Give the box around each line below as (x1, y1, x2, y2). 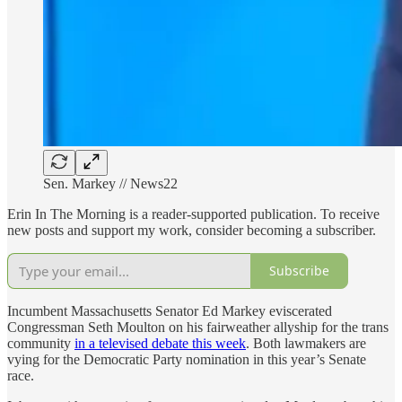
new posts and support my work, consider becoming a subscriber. (7, 222, 376, 238)
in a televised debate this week (74, 335, 246, 351)
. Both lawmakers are (246, 335, 366, 351)
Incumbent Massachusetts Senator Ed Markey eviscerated (7, 302, 332, 319)
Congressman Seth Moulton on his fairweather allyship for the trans (7, 319, 389, 335)
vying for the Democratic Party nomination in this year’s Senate (7, 351, 366, 367)
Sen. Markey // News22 (43, 175, 178, 191)
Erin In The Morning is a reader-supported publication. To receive (7, 205, 380, 222)
